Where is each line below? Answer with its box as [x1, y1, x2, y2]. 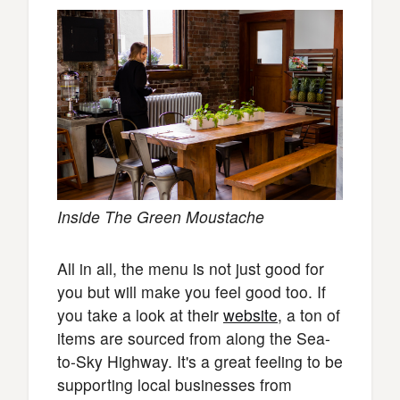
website [223, 304, 278, 327]
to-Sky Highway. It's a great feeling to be [57, 350, 343, 373]
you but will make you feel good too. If [57, 280, 326, 304]
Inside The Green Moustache [57, 205, 264, 229]
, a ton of [278, 304, 340, 327]
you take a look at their [57, 304, 223, 327]
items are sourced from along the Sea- [57, 327, 330, 350]
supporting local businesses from [57, 373, 292, 396]
